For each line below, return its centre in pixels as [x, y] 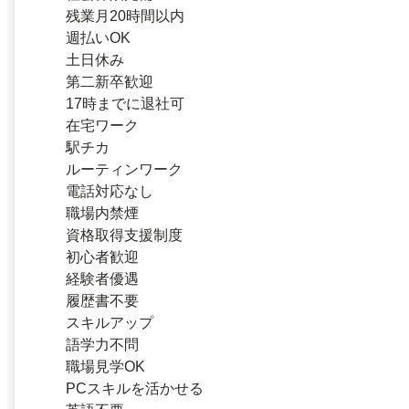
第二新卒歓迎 [110, 81]
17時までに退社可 [125, 103]
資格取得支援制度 [124, 235]
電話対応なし [110, 191]
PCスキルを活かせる [135, 388]
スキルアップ [110, 322]
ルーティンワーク [124, 169]
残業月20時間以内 [125, 16]
